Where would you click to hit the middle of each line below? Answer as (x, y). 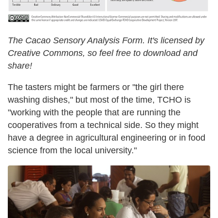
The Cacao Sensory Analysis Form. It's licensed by (106, 41)
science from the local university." (72, 151)
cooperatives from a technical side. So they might (103, 125)
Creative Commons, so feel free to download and (103, 53)
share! (20, 66)
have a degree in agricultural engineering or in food (107, 138)
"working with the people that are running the (94, 113)
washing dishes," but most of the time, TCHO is (99, 100)
